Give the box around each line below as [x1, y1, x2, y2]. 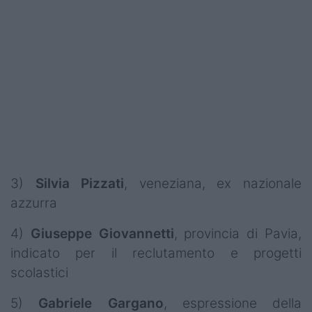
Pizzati [81, 175, 125, 192]
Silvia [35, 175, 70, 192]
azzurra [10, 194, 57, 211]
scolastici [10, 264, 68, 281]
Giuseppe [30, 225, 92, 242]
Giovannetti [98, 225, 174, 242]
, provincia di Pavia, [173, 225, 302, 242]
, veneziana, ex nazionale [124, 175, 302, 192]
